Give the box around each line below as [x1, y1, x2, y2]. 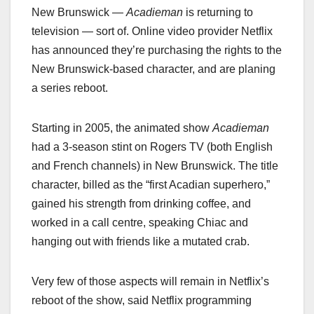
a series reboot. [32, 81, 108, 94]
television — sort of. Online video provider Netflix [32, 25, 273, 37]
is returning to [183, 6, 253, 18]
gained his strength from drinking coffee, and [32, 197, 251, 210]
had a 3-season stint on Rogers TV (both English [32, 140, 273, 153]
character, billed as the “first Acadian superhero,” [32, 178, 270, 191]
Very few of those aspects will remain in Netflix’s [32, 275, 269, 287]
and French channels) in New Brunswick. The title [32, 159, 278, 172]
